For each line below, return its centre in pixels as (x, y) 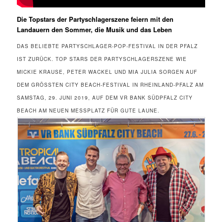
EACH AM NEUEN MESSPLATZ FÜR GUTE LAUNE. (87, 111)
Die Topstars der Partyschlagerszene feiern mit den (95, 19)
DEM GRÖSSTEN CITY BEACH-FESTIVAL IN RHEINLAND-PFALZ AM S (111, 85)
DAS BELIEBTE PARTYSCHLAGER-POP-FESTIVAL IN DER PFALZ (108, 46)
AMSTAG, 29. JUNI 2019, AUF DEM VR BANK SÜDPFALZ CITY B (105, 98)
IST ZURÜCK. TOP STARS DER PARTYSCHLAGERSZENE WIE (102, 59)
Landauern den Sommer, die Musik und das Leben (95, 29)
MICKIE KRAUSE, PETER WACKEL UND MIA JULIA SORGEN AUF (107, 72)
